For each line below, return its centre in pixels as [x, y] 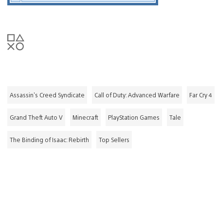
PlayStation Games [134, 117]
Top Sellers [114, 139]
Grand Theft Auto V [36, 117]
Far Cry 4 [201, 95]
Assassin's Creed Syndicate [47, 95]
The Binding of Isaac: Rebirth [49, 139]
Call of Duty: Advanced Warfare [137, 95]
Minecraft [85, 117]
